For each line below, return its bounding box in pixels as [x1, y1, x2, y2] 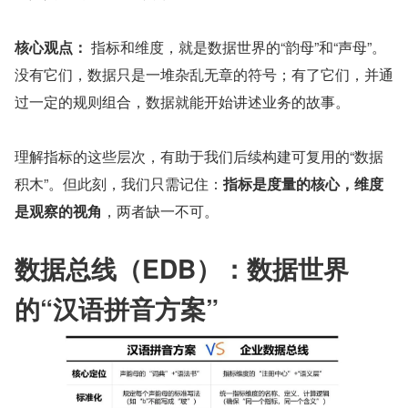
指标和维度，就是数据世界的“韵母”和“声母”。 [87, 36, 386, 57]
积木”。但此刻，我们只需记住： [15, 173, 223, 194]
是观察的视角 [15, 200, 102, 221]
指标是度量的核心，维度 [223, 173, 383, 194]
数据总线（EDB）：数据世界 [15, 250, 349, 287]
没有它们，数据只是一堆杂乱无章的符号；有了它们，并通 [15, 64, 393, 85]
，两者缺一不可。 [102, 200, 219, 221]
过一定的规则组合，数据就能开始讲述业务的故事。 [15, 91, 350, 112]
